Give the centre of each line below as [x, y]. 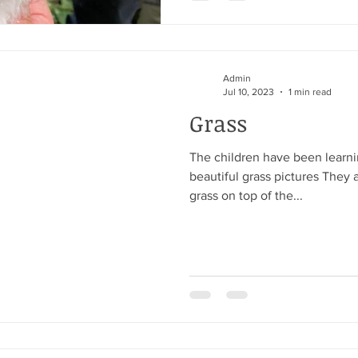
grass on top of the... [246, 195]
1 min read [310, 91]
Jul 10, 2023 [249, 91]
